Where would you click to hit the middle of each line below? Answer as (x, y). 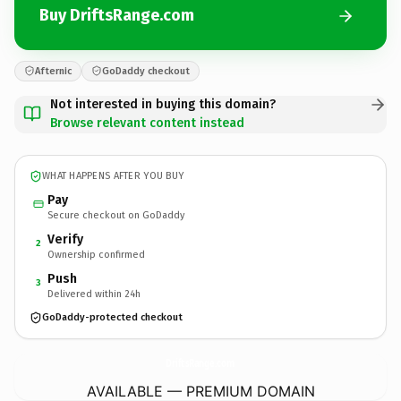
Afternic (53, 71)
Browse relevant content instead (147, 123)
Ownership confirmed (96, 254)
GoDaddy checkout (146, 71)
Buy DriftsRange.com (117, 15)
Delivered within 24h (94, 294)
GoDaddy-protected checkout (112, 317)
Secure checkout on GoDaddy (116, 215)
